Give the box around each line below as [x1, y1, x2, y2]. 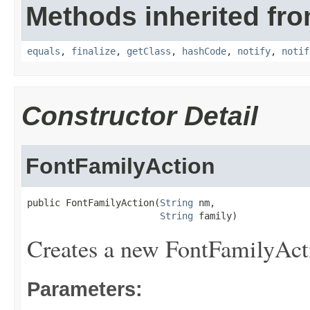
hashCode [182, 45, 226, 57]
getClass [127, 45, 171, 57]
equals [27, 45, 60, 57]
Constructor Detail [21, 100, 258, 131]
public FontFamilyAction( [27, 197, 160, 208]
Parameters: [27, 277, 143, 300]
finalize [71, 45, 116, 57]
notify [237, 45, 271, 57]
